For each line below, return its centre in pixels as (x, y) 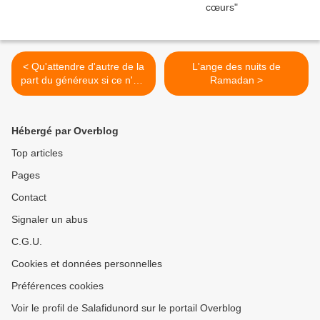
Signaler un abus (50, 220)
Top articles (37, 153)
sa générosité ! (84, 94)
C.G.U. (27, 242)
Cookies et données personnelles (87, 264)
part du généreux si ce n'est (84, 80)
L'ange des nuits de (236, 67)
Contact (29, 197)
